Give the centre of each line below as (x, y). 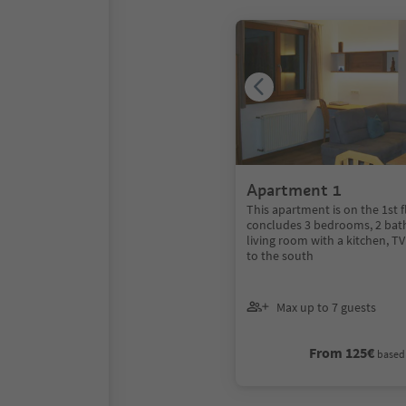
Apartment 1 (294, 190)
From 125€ (342, 353)
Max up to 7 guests (326, 307)
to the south (280, 256)
